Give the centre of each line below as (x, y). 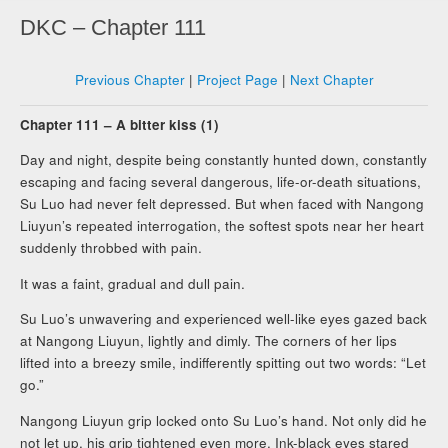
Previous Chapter (129, 80)
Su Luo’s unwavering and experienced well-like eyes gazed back (224, 319)
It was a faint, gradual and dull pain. (133, 283)
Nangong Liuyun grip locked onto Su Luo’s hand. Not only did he (224, 420)
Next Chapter (331, 80)
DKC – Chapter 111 (113, 28)
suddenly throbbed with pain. (111, 248)
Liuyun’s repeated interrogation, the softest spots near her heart (222, 226)
